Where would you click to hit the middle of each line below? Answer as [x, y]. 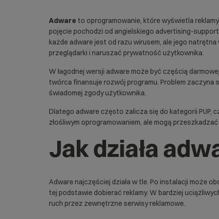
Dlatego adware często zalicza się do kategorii [124, 111]
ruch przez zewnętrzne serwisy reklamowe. [117, 203]
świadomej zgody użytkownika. [98, 93]
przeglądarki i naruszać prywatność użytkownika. [126, 53]
